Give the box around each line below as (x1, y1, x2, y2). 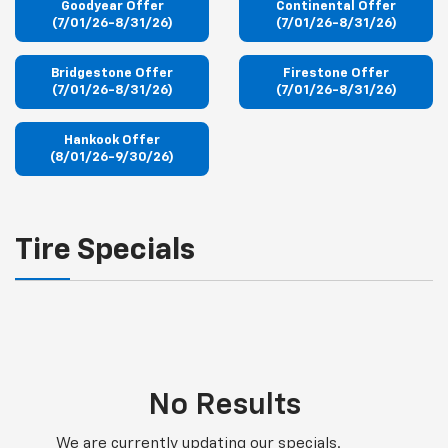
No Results (147, 391, 301, 422)
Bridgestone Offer (51, 67, 173, 81)
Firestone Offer (283, 67, 389, 81)
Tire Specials (15, 236, 195, 267)
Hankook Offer (64, 134, 160, 148)
